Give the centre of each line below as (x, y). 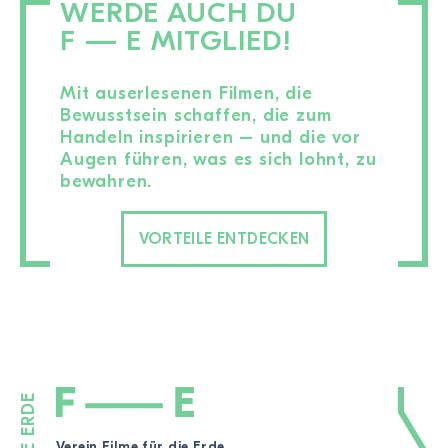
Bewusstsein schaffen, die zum (196, 115)
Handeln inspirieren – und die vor (210, 137)
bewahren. (106, 181)
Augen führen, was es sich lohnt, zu (218, 159)
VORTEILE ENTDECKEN (224, 238)
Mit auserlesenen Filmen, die (186, 93)
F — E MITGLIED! (176, 40)
